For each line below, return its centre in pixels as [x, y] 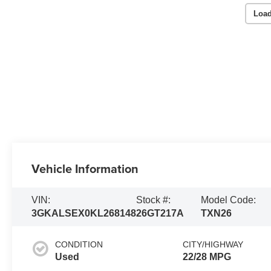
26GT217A [160, 213]
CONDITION [79, 244]
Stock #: [154, 200]
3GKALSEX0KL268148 [84, 213]
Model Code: [229, 200]
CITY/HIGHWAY [213, 244]
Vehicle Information [85, 168]
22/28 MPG [207, 256]
